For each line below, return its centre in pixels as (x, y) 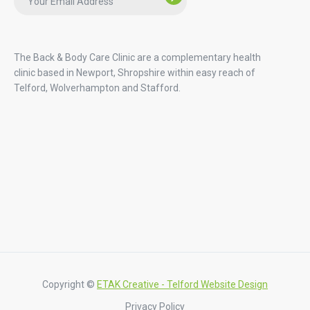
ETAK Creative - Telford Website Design (182, 284)
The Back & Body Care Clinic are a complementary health (137, 57)
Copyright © (70, 284)
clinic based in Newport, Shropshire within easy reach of (135, 72)
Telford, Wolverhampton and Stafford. (97, 88)
